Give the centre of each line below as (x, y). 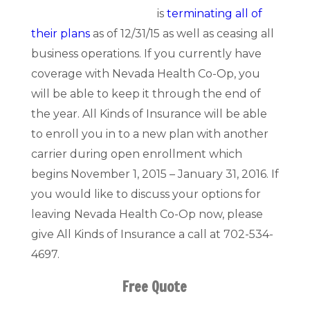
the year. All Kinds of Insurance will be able (149, 114)
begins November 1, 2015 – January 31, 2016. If (155, 174)
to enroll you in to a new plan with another (149, 134)
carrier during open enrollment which (136, 154)
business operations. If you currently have (146, 54)
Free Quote (155, 287)
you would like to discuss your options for (146, 194)
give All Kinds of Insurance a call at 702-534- (152, 235)
